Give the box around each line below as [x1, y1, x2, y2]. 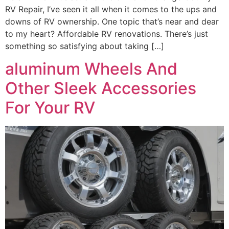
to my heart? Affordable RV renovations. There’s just [5, 28, 208, 39]
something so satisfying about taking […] [5, 40, 164, 51]
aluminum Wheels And [5, 58, 177, 79]
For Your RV [5, 97, 95, 118]
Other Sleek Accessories [5, 78, 196, 98]
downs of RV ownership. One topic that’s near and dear [5, 16, 219, 27]
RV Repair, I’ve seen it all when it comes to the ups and [5, 4, 217, 14]
